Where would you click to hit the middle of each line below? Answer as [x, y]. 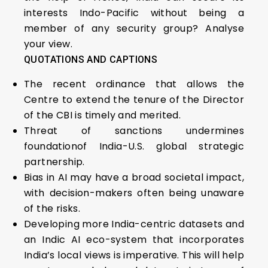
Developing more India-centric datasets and [134, 224]
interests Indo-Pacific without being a [134, 13]
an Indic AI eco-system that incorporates [134, 240]
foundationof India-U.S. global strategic [134, 146]
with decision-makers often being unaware [134, 193]
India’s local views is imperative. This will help [134, 255]
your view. [48, 44]
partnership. [54, 162]
